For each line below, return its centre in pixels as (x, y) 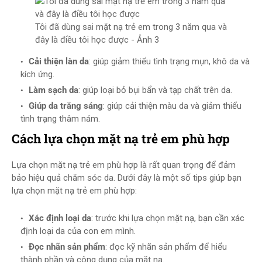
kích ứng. (37, 74)
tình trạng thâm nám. (60, 119)
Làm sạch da (54, 90)
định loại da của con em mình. (78, 231)
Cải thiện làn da (59, 61)
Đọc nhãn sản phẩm (67, 247)
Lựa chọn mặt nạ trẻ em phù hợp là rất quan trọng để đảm (124, 165)
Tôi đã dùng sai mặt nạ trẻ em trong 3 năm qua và (131, 27)
